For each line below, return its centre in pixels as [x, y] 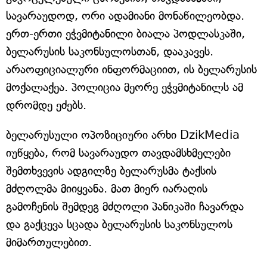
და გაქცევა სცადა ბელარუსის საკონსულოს [119, 224]
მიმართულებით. [49, 242]
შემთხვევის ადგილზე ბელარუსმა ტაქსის [111, 171]
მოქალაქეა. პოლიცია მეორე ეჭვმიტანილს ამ [125, 87]
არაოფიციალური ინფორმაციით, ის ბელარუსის [131, 69]
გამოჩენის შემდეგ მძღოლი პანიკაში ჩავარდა [125, 207]
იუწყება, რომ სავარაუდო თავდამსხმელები [118, 153]
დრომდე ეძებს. [46, 105]
